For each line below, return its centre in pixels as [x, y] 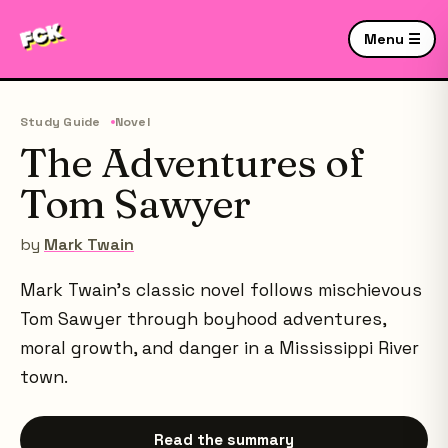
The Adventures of [192, 162]
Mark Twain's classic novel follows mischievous [221, 290]
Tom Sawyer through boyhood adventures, [203, 319]
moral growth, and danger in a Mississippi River [219, 348]
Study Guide [60, 122]
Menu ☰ [392, 38]
